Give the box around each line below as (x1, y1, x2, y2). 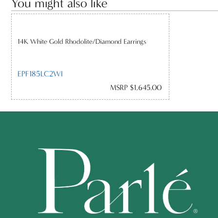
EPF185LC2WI (17, 69, 63, 78)
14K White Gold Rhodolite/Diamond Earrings (17, 37, 146, 46)
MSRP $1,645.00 (109, 83, 162, 92)
